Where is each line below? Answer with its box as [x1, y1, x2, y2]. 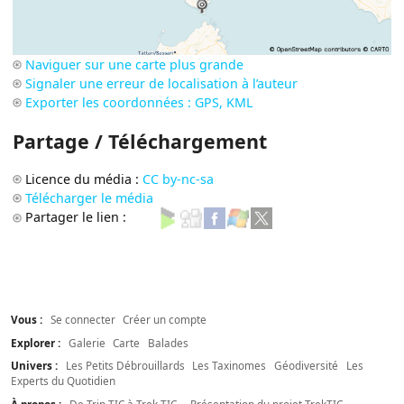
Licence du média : [25, 170, 143, 188]
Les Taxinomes [192, 358, 267, 373]
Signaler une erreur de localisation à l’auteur [25, 75, 298, 93]
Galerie [68, 335, 106, 350]
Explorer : [10, 335, 63, 350]
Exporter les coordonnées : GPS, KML [25, 94, 253, 112]
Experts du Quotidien [10, 373, 115, 389]
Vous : [10, 311, 45, 326]
